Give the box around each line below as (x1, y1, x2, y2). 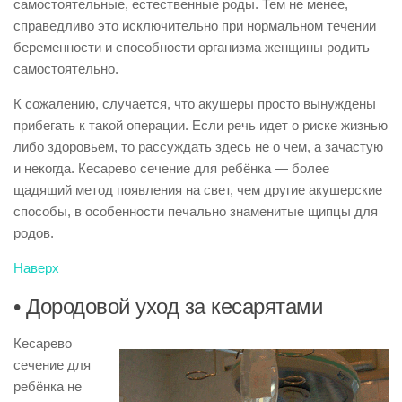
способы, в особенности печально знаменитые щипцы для (13, 204, 378, 219)
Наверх (13, 260, 59, 275)
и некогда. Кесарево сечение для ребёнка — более (13, 161, 329, 176)
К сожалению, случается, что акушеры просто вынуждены (13, 96, 376, 111)
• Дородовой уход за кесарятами (13, 294, 322, 319)
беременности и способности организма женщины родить (13, 39, 370, 55)
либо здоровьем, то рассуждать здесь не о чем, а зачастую (13, 139, 383, 154)
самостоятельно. (13, 61, 118, 76)
